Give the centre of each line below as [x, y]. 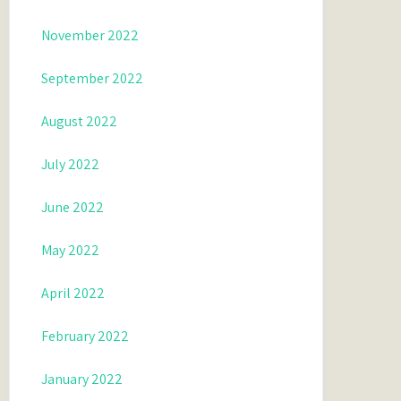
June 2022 [73, 207]
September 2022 [93, 78]
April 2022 [73, 293]
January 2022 [82, 379]
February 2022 [85, 336]
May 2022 [71, 250]
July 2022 [71, 164]
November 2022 [90, 35]
